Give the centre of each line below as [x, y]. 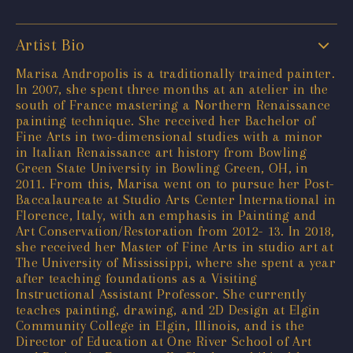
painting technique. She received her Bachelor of [166, 120]
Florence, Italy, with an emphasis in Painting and [166, 215]
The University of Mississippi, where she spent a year [176, 262]
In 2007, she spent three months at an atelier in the [172, 89]
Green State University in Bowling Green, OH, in [162, 167]
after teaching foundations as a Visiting [137, 278]
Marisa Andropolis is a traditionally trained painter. [176, 73]
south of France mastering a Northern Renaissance [173, 104]
